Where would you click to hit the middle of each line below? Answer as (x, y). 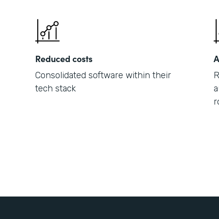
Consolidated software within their (103, 75)
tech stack (55, 88)
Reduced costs (64, 58)
